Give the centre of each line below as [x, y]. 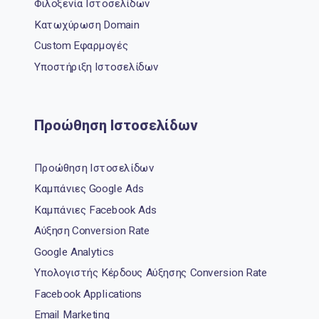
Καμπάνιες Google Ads [89, 189]
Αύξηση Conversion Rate [92, 231]
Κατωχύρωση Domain [86, 25]
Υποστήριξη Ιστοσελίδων [96, 67]
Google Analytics [74, 252]
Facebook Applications [88, 294]
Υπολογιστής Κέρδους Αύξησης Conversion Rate [151, 273]
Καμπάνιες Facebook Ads [95, 210]
